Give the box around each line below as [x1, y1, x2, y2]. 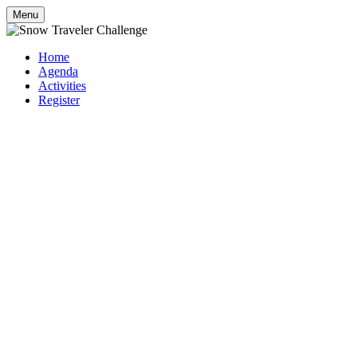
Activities [38, 79, 86, 92]
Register [38, 93, 80, 107]
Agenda [38, 65, 78, 78]
